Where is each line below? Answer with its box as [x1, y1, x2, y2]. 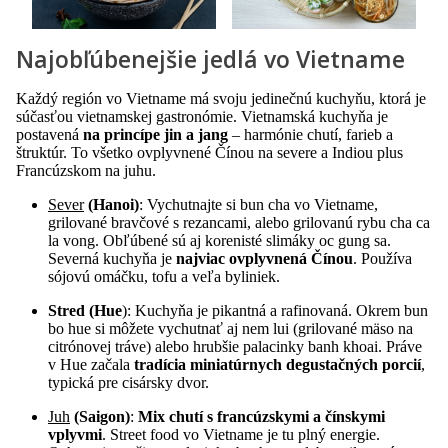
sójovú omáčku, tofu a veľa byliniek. [48, 268, 280, 286]
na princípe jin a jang [83, 126, 228, 144]
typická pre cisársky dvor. [48, 374, 209, 392]
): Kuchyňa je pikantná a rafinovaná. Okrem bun [122, 302, 428, 320]
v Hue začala [48, 356, 134, 374]
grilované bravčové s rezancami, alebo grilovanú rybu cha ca [48, 214, 430, 232]
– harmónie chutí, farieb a [228, 126, 393, 144]
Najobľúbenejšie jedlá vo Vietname [16, 43, 405, 76]
